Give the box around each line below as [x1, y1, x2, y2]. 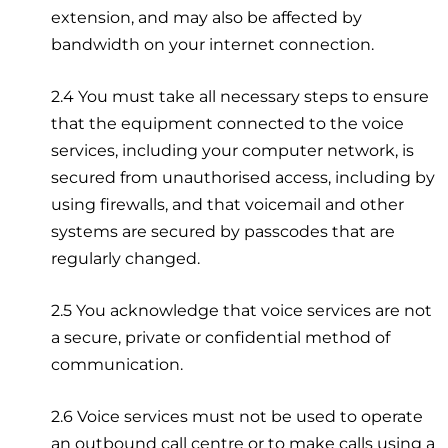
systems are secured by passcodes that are [51, 221, 396, 241]
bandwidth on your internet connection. [51, 34, 375, 54]
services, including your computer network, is [51, 140, 415, 160]
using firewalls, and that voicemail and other [51, 194, 405, 214]
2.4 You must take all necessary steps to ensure [51, 86, 430, 106]
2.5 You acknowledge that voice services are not [51, 300, 433, 320]
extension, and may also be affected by [51, 7, 363, 27]
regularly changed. [51, 248, 201, 268]
